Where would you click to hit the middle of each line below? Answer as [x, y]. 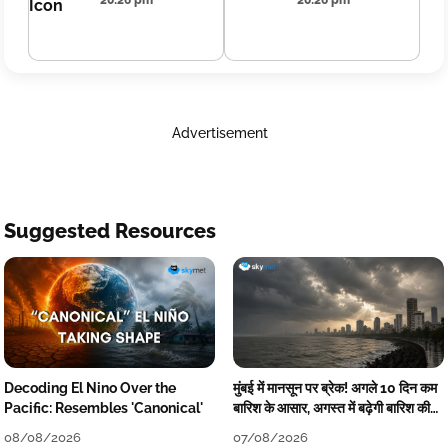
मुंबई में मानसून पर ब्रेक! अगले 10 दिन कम [334, 387]
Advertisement [219, 133]
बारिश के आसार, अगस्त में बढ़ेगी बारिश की [331, 407]
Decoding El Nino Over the [90, 387]
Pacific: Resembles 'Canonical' [103, 407]
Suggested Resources [110, 231]
